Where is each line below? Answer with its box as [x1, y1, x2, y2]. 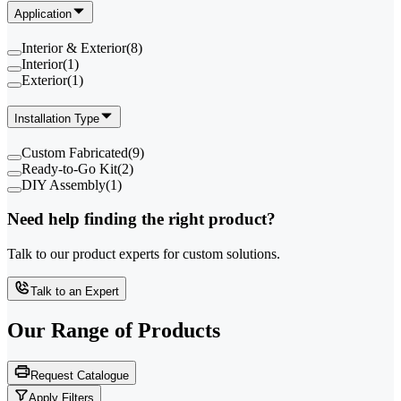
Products [138, 318, 220, 342]
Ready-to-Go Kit [21, 160, 117, 176]
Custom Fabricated [21, 144, 128, 160]
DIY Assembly [21, 176, 106, 192]
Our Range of [7, 318, 132, 342]
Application [14, 7, 72, 21]
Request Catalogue [30, 368, 129, 382]
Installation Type [14, 111, 99, 125]
